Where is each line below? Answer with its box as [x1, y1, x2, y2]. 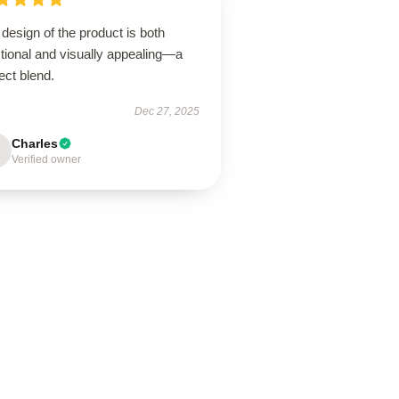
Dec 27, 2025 [134, 105, 199, 118]
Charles [12, 136, 59, 151]
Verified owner [12, 153, 82, 166]
